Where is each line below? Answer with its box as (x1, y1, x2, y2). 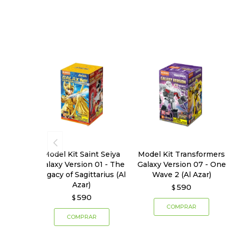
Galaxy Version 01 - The (38, 160, 125, 169)
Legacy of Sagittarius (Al (37, 170, 126, 180)
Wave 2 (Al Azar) (152, 170, 211, 180)
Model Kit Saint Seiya (43, 150, 121, 159)
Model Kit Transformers (138, 150, 225, 159)
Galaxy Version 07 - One (137, 160, 226, 169)
